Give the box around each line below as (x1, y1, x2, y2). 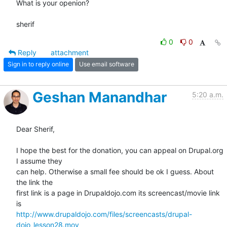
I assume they (16, 156, 62, 165)
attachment (51, 48, 89, 57)
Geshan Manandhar (32, 88, 167, 106)
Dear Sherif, (16, 124, 55, 133)
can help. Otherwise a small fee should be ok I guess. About (16, 167, 214, 176)
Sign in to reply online (8, 60, 69, 68)
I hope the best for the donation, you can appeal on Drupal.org (16, 145, 223, 155)
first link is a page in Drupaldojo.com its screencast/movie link (16, 188, 220, 197)
